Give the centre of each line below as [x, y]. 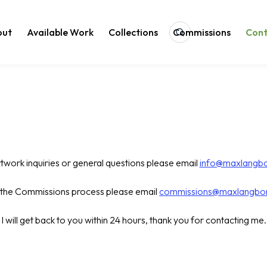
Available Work [60, 32]
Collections [133, 32]
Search [195, 38]
